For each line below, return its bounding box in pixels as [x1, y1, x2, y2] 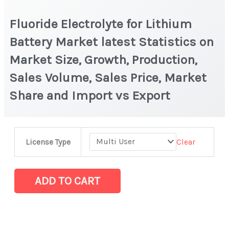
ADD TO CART [35, 174, 101, 188]
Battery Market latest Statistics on [9, 34, 214, 49]
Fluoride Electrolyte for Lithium [9, 16, 192, 31]
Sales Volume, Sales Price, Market [9, 70, 207, 85]
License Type [25, 137, 71, 147]
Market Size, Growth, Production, [9, 52, 198, 67]
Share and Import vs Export [9, 87, 171, 103]
